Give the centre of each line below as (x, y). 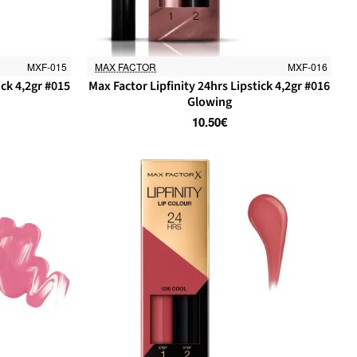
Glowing (209, 102)
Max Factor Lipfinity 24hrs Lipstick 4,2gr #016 (210, 86)
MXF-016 (307, 66)
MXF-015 (47, 66)
